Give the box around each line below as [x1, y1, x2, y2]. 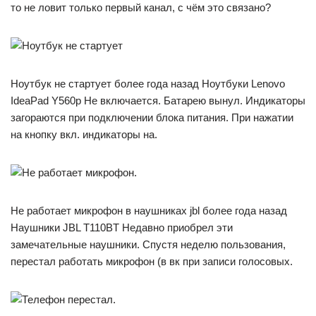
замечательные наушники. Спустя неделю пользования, [11, 238, 286, 250]
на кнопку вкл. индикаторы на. [11, 128, 157, 140]
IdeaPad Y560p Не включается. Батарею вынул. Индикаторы [11, 94, 305, 107]
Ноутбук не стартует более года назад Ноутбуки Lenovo [11, 77, 285, 90]
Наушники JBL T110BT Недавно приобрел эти [11, 221, 233, 233]
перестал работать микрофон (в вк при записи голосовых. [11, 255, 293, 267]
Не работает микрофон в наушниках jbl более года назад [11, 204, 287, 217]
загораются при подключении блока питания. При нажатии [11, 111, 293, 123]
